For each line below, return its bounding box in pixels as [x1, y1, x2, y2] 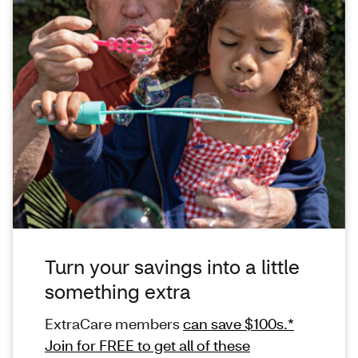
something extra [45, 278, 191, 304]
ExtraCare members [45, 313, 183, 333]
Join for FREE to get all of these [45, 335, 250, 355]
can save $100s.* [183, 313, 294, 333]
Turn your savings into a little [45, 253, 300, 279]
